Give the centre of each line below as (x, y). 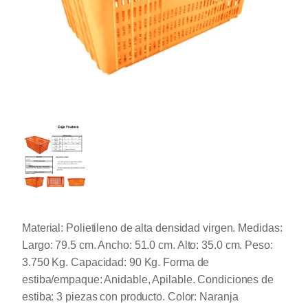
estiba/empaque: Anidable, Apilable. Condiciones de (148, 280)
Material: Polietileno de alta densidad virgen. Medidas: (152, 228)
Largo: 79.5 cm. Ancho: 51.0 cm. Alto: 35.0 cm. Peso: (147, 245)
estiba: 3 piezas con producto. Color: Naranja (130, 297)
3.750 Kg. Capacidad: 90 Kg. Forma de (116, 263)
